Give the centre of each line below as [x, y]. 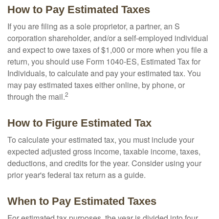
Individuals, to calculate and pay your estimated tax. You [104, 73]
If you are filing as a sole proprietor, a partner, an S [94, 26]
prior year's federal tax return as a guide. [77, 175]
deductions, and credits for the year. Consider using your [104, 163]
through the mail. [36, 97]
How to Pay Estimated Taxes [79, 10]
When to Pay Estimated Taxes [82, 201]
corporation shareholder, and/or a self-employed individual [108, 38]
